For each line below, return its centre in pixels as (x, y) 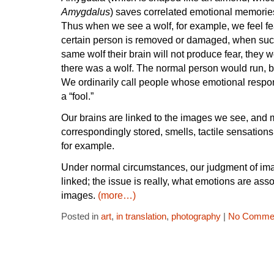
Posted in (81, 217)
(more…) (117, 195)
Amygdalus (86, 12)
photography (196, 217)
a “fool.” (77, 96)
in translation (141, 217)
